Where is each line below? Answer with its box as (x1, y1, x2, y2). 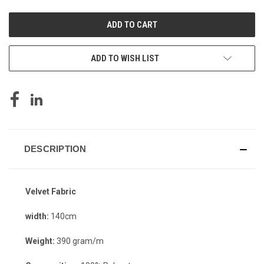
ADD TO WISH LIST (91, 52, 159, 64)
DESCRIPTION (24, 143, 87, 154)
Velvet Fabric (25, 186, 76, 196)
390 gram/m (55, 236, 104, 246)
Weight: (25, 236, 55, 246)
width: (25, 211, 49, 221)
